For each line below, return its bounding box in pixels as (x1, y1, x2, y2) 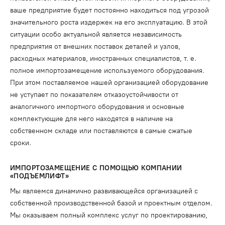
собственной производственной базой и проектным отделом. (10, 199, 212, 207)
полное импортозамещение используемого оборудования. (10, 66, 204, 75)
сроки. (10, 139, 31, 147)
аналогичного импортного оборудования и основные (10, 102, 184, 111)
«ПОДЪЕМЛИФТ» (10, 172, 69, 180)
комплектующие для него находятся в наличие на (10, 115, 173, 123)
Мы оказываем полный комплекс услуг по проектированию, (10, 211, 207, 219)
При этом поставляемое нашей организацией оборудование (10, 78, 208, 87)
